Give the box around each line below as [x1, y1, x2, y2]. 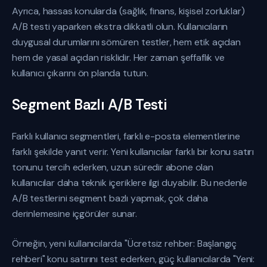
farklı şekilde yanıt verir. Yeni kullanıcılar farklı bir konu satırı [12, 145, 254, 158]
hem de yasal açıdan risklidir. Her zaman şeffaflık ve [12, 51, 225, 64]
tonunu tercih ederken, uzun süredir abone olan [12, 161, 213, 173]
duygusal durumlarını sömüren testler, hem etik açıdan [12, 36, 241, 48]
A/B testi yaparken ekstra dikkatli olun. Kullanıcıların [12, 20, 228, 33]
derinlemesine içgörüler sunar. [12, 207, 137, 220]
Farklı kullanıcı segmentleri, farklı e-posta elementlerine [12, 130, 240, 142]
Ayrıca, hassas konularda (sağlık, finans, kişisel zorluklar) [12, 5, 245, 17]
